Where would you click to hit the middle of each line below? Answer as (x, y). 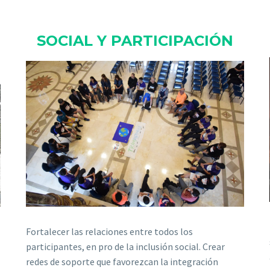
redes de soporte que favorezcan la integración (122, 262)
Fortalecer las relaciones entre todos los (109, 232)
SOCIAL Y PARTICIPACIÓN (135, 41)
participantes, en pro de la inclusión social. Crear (125, 247)
